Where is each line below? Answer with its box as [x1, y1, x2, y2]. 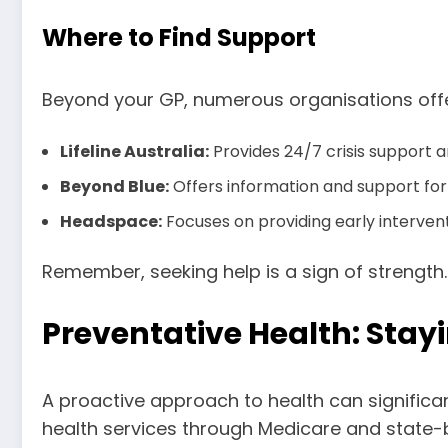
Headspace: [60, 210, 162, 234]
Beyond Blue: [60, 175, 169, 199]
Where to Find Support [42, 20, 316, 54]
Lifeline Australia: [60, 140, 209, 164]
